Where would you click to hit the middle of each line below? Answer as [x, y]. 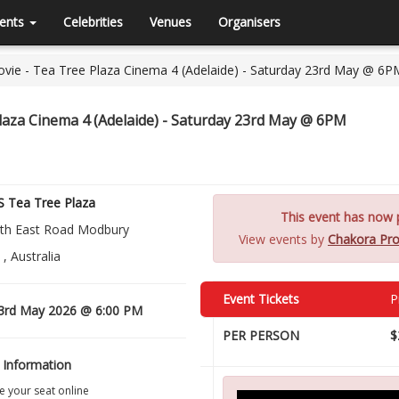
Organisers [249, 22]
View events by [283, 239]
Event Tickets [261, 299]
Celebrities [93, 22]
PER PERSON [261, 335]
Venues [171, 22]
